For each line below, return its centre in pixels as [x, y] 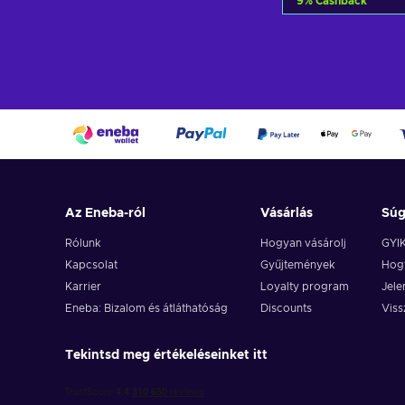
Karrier [83, 287]
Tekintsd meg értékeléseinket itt [166, 355]
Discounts [286, 308]
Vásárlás [286, 213]
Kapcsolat [91, 265]
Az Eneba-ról [105, 213]
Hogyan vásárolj [303, 243]
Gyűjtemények [297, 265]
